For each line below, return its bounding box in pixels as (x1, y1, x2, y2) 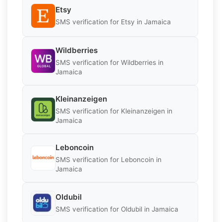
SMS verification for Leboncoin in (55, 155, 162, 164)
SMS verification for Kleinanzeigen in (55, 107, 172, 115)
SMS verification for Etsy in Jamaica (55, 18, 171, 26)
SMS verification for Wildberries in (55, 58, 164, 66)
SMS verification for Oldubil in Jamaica (55, 205, 178, 214)
